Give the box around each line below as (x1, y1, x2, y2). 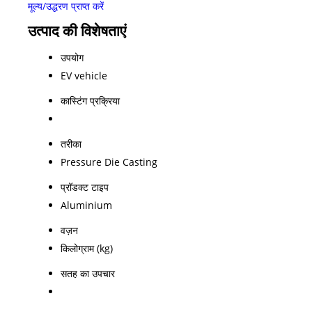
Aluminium (61, 198, 112, 212)
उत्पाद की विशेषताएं (28, 20, 126, 40)
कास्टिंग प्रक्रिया (61, 93, 120, 107)
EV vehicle (61, 68, 107, 82)
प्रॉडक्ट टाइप (61, 180, 109, 194)
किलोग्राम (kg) (61, 241, 113, 255)
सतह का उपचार (61, 266, 115, 280)
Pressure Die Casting (61, 155, 157, 169)
